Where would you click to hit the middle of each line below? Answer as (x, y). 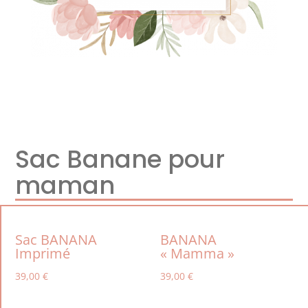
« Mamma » (198, 254)
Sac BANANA (56, 240)
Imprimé (43, 254)
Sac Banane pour (120, 159)
